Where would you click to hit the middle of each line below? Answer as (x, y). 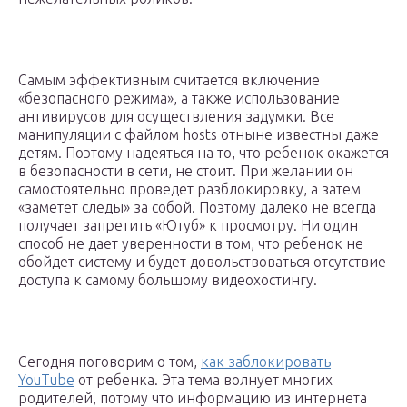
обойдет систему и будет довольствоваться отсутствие (202, 262)
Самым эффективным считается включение (169, 80)
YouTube (46, 380)
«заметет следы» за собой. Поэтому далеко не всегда (197, 208)
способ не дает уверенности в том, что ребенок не (191, 244)
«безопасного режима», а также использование (179, 99)
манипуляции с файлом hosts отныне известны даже (199, 135)
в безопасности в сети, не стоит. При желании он (186, 171)
